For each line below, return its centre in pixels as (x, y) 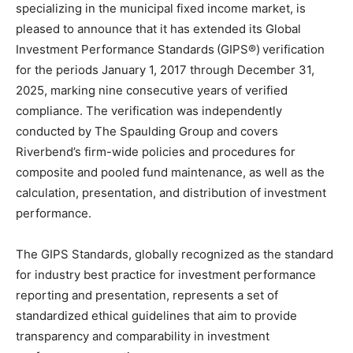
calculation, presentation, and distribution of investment (171, 192)
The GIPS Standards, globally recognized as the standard (175, 254)
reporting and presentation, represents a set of (147, 295)
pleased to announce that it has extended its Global (158, 28)
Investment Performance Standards (115, 49)
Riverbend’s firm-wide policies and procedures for (156, 151)
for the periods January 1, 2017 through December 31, (165, 69)
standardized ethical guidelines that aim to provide (156, 315)
